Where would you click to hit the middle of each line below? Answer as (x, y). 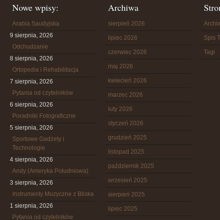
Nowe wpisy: (35, 7)
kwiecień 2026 (127, 81)
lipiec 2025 (123, 209)
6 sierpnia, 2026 (31, 105)
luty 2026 (120, 109)
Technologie (29, 148)
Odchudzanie (30, 47)
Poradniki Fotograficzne (44, 116)
